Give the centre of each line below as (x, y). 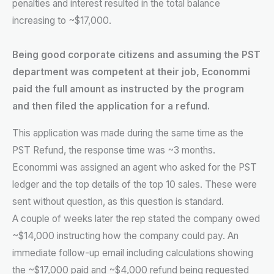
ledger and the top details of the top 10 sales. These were (135, 184)
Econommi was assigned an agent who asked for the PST (135, 167)
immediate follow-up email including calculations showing (133, 253)
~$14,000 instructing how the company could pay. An (125, 235)
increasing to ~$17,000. (62, 21)
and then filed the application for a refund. (111, 106)
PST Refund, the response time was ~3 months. (114, 150)
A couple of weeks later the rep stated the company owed (136, 218)
